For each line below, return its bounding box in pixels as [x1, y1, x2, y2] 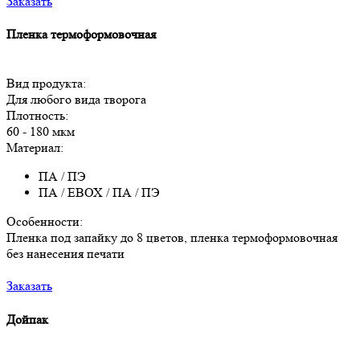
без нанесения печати [6, 246, 125, 262]
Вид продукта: [6, 76, 86, 92]
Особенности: [6, 214, 83, 230]
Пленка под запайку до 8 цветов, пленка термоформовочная [6, 230, 337, 246]
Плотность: [6, 108, 68, 124]
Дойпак [6, 311, 48, 327]
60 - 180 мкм [6, 124, 75, 140]
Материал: [6, 140, 63, 156]
